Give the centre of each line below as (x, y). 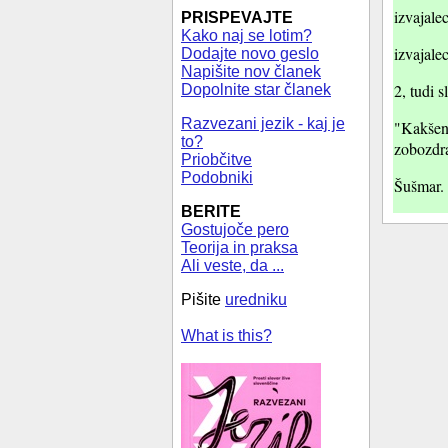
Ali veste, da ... (232, 265)
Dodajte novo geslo (250, 53)
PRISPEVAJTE (237, 17)
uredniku (256, 299)
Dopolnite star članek (256, 89)
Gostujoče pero (235, 229)
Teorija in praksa (239, 247)
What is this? (226, 335)
